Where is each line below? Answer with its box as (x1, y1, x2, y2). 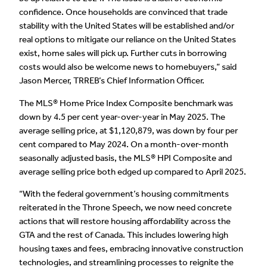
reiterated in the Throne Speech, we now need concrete (19, 202, 232, 213)
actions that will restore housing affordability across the (19, 216, 231, 227)
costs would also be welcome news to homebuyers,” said (19, 61, 237, 72)
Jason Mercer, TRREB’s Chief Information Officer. (19, 74, 204, 86)
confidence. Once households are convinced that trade (19, 6, 228, 17)
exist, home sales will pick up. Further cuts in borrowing (19, 47, 226, 58)
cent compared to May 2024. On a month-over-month (19, 138, 228, 150)
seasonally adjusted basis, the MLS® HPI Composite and (19, 152, 232, 163)
